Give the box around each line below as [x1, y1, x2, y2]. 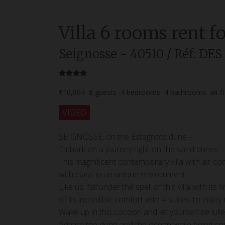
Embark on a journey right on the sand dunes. [59, 144, 220, 155]
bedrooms [127, 87, 160, 97]
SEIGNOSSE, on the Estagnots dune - [59, 131, 191, 142]
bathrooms [170, 87, 206, 97]
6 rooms [96, 22, 167, 44]
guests [95, 87, 117, 97]
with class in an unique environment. [59, 169, 187, 180]
